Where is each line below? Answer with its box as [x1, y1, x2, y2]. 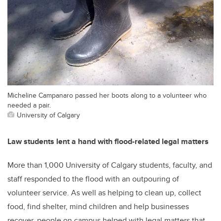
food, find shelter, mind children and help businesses [7, 201, 189, 213]
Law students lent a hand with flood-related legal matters [7, 136, 209, 147]
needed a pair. [7, 100, 51, 110]
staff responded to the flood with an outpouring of [7, 173, 179, 185]
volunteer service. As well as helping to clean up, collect [7, 187, 201, 199]
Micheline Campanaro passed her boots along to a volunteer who [7, 90, 207, 101]
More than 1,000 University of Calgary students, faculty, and [7, 159, 212, 171]
